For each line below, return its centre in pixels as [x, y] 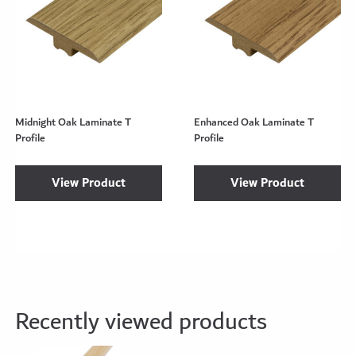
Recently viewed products [141, 322]
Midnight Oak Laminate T [74, 122]
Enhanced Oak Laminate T [254, 122]
